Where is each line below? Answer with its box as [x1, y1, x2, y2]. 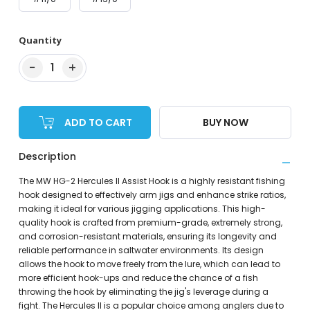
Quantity [18, 34, 62, 47]
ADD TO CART [64, 115, 133, 129]
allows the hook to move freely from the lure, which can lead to [18, 258, 280, 271]
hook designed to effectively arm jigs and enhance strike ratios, [18, 189, 286, 201]
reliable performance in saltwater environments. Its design [18, 244, 264, 257]
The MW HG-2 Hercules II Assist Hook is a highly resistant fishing [18, 175, 285, 188]
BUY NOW [202, 115, 248, 129]
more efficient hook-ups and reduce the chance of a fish [18, 272, 258, 284]
